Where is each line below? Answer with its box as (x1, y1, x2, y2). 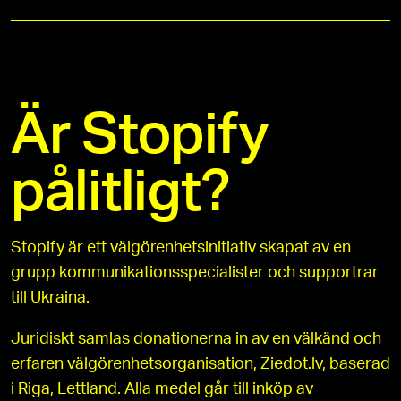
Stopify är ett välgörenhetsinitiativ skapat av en (11, 240, 351, 257)
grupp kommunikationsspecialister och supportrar (11, 265, 379, 282)
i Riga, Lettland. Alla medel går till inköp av (11, 381, 313, 398)
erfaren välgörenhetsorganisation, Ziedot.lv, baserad (11, 356, 390, 373)
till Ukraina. (11, 290, 90, 307)
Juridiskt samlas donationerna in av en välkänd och (11, 331, 381, 348)
